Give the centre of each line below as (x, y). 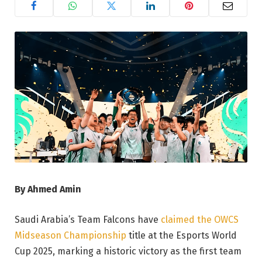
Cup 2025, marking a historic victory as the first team (128, 251)
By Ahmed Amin (48, 189)
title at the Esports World (182, 235)
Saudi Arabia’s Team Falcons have (88, 219)
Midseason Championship (70, 235)
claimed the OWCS (200, 219)
